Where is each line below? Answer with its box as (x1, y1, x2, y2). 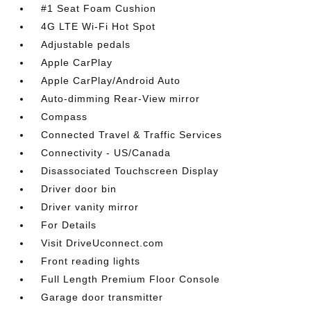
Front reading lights (41, 255, 141, 267)
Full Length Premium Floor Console (41, 274, 221, 285)
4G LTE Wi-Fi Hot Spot (41, 21, 156, 32)
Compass (41, 111, 88, 122)
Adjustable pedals (41, 39, 131, 50)
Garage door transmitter (41, 292, 164, 303)
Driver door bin (41, 183, 117, 194)
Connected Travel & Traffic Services (41, 129, 223, 140)
